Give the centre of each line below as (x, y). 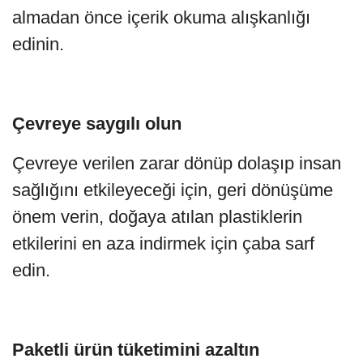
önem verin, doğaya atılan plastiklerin (157, 216)
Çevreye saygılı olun (97, 123)
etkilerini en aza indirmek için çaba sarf (163, 243)
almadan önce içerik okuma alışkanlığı (161, 17)
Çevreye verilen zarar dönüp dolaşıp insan (177, 163)
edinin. (38, 44)
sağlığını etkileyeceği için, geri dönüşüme (173, 190)
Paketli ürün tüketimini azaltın (136, 349)
